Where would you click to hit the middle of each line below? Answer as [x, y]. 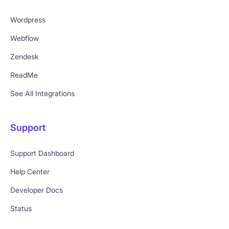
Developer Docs [37, 190]
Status [21, 209]
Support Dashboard [42, 153]
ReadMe [24, 75]
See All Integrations [42, 94]
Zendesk [25, 57]
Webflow [25, 38]
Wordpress [28, 20]
